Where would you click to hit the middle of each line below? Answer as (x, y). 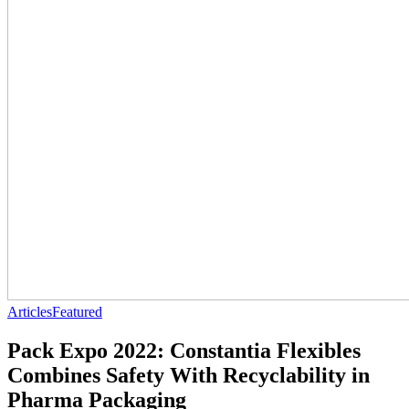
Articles (30, 312)
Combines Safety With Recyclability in (189, 375)
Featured (77, 312)
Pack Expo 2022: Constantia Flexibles (184, 350)
